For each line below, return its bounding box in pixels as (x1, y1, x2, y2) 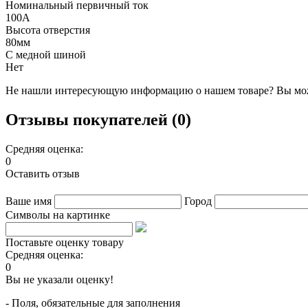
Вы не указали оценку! (5, 273, 113, 285)
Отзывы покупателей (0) (5, 110, 191, 129)
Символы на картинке (5, 208, 110, 221)
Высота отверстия (5, 23, 90, 36)
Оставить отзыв (5, 167, 80, 179)
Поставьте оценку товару (5, 236, 124, 248)
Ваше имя (5, 195, 52, 207)
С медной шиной (5, 48, 86, 60)
